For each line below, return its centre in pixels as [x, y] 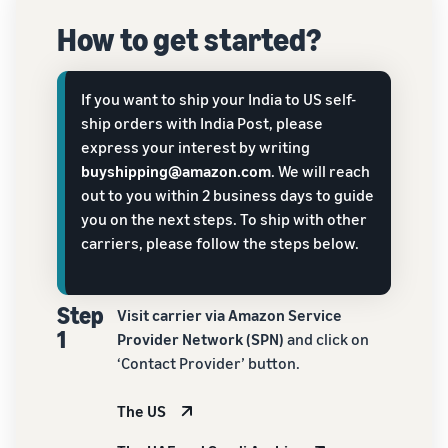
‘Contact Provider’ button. [208, 362]
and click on [326, 338]
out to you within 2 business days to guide [227, 194]
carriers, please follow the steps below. [220, 242]
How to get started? [189, 38]
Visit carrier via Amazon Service [229, 314]
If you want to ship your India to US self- [218, 98]
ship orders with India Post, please [202, 122]
